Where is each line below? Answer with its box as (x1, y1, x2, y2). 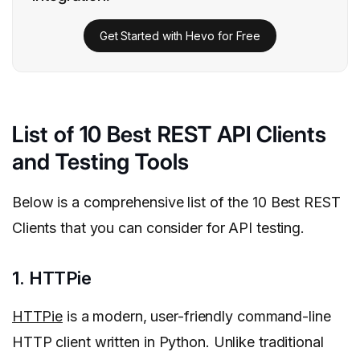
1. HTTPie (12, 268, 92, 289)
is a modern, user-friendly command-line (62, 308, 331, 325)
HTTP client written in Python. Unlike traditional (12, 333, 324, 351)
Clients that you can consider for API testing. (12, 219, 305, 237)
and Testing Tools (12, 148, 189, 176)
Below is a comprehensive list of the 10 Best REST (12, 194, 341, 211)
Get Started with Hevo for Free (99, 28, 261, 43)
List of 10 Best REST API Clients (12, 121, 326, 149)
